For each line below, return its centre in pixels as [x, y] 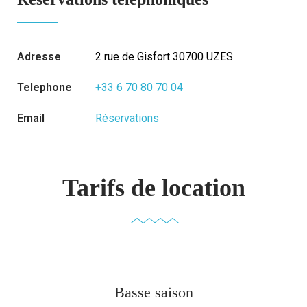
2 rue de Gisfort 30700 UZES [164, 57]
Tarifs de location [153, 188]
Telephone [45, 87]
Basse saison [153, 292]
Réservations [127, 118]
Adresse [39, 57]
